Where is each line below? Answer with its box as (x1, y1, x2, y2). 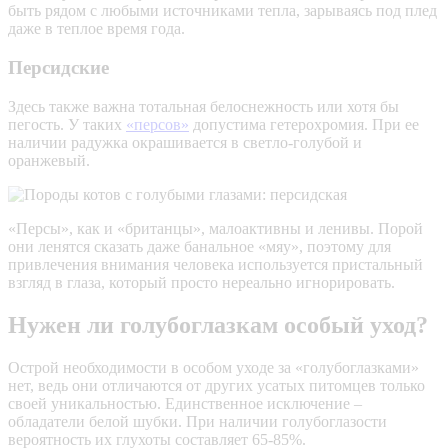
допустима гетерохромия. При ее (189, 115, 419, 133)
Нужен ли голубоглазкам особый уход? (8, 311, 428, 338)
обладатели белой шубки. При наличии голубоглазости (8, 412, 387, 430)
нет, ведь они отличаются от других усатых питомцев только (8, 376, 425, 394)
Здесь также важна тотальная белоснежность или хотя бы (8, 97, 399, 115)
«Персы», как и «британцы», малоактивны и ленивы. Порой (8, 219, 423, 237)
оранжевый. (8, 151, 90, 169)
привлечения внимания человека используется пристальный (8, 255, 423, 273)
